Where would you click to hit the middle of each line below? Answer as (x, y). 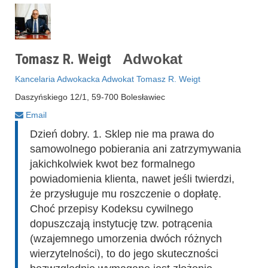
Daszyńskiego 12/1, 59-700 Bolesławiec (90, 97)
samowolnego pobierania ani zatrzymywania (135, 149)
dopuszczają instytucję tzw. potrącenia (121, 224)
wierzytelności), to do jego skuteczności (124, 254)
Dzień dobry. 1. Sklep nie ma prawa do (122, 134)
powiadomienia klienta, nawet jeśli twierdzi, (132, 179)
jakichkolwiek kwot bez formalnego (112, 164)
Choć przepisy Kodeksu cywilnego (112, 209)
